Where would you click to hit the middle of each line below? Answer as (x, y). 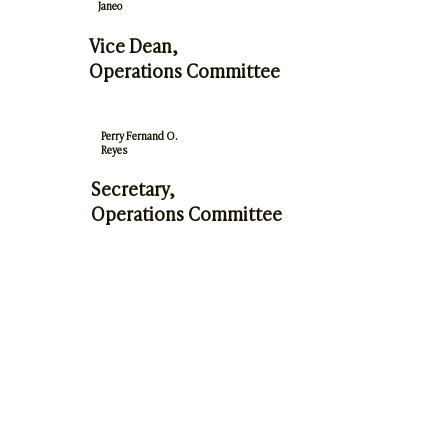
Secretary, (133, 187)
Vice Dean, (133, 44)
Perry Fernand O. (140, 136)
